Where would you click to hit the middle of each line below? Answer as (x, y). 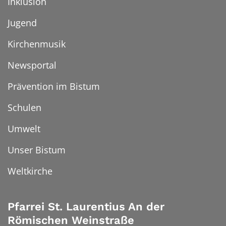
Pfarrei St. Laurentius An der (86, 207)
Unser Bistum (37, 150)
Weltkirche (30, 171)
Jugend (22, 23)
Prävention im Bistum (54, 87)
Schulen (24, 108)
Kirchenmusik (37, 44)
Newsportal (32, 65)
